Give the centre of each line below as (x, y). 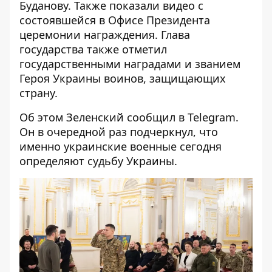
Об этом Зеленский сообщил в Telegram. (129, 117)
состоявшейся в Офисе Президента (115, 20)
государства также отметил (93, 49)
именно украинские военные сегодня (121, 146)
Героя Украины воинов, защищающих (123, 78)
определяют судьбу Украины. (98, 161)
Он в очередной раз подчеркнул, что (119, 132)
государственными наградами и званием (130, 64)
